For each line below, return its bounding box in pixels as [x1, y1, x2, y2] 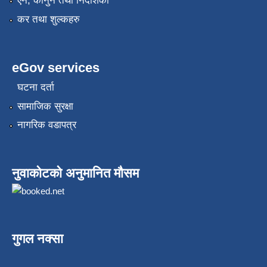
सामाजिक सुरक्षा [17, 100, 73, 112]
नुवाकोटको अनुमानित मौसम [12, 166, 139, 181]
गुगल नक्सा [12, 231, 63, 247]
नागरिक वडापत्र [17, 119, 76, 131]
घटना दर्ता [17, 82, 54, 94]
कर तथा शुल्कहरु [17, 13, 80, 25]
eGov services [12, 60, 100, 75]
